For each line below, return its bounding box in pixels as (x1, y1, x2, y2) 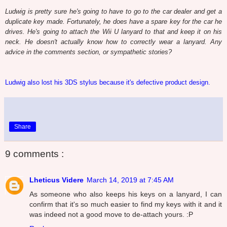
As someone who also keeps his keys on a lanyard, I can (29, 190, 222, 199)
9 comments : (5, 148, 64, 159)
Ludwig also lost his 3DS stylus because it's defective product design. (5, 78, 210, 86)
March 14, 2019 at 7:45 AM (87, 176, 174, 184)
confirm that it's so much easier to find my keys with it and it (29, 200, 222, 209)
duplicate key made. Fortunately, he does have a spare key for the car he (5, 17, 222, 25)
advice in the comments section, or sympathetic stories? (5, 48, 172, 56)
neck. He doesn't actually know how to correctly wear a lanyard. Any (5, 37, 222, 46)
